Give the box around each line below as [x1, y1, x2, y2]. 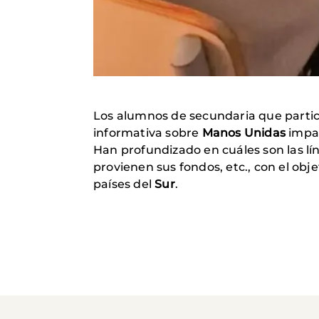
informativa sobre [93, 126, 202, 140]
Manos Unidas [202, 126, 286, 140]
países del [93, 177, 155, 192]
